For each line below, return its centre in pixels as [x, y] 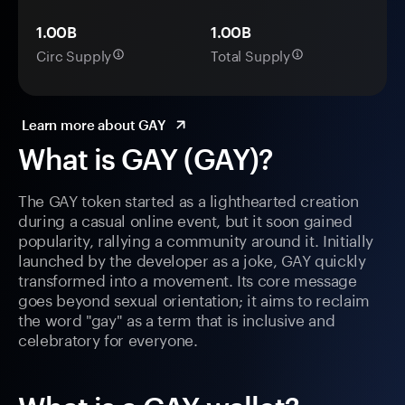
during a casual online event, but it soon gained [185, 219]
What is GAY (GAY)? [146, 159]
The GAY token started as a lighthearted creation [188, 199]
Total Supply [251, 55]
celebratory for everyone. [108, 339]
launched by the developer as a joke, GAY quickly [192, 259]
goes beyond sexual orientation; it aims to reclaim [194, 299]
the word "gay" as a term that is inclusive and [177, 319]
